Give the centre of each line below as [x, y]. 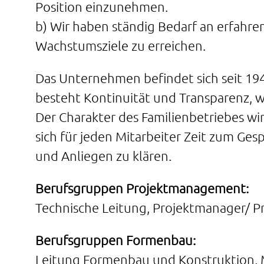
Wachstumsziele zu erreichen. [121, 45]
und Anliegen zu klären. [103, 156]
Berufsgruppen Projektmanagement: [142, 188]
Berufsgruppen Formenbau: [115, 240]
